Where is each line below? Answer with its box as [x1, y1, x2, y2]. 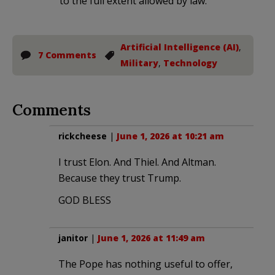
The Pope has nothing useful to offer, [58, 257, 233, 271]
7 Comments [38, 48, 96, 61]
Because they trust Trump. [58, 171, 181, 185]
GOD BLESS [58, 193, 111, 207]
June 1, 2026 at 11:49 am [98, 231, 205, 244]
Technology [163, 56, 217, 69]
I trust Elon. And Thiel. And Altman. [58, 155, 216, 169]
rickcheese [58, 130, 107, 142]
